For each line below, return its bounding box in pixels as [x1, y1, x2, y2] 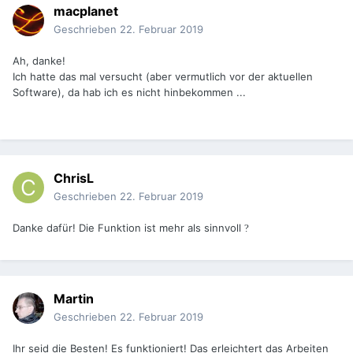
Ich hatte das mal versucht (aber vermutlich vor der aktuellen [13, 70, 313, 84]
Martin [54, 291, 94, 307]
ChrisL [54, 170, 94, 187]
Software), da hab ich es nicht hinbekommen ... [13, 86, 246, 99]
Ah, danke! [13, 54, 65, 68]
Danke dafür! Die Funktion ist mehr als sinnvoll [13, 221, 244, 235]
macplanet [54, 3, 118, 20]
